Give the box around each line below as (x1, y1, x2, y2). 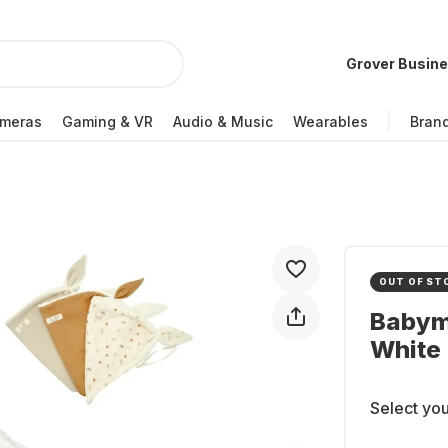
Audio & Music (173, 112, 273, 130)
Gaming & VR (62, 112, 153, 130)
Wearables (293, 112, 368, 130)
